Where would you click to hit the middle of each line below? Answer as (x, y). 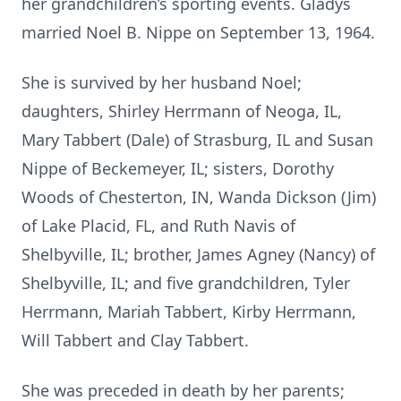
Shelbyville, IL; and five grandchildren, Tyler (186, 283)
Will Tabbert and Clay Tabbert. (135, 340)
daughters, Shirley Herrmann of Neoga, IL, (182, 111)
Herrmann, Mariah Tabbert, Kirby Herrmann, (189, 311)
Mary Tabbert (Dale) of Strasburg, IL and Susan (197, 140)
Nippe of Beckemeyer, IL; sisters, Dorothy (178, 168)
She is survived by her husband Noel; (162, 82)
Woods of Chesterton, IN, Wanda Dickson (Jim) (199, 197)
